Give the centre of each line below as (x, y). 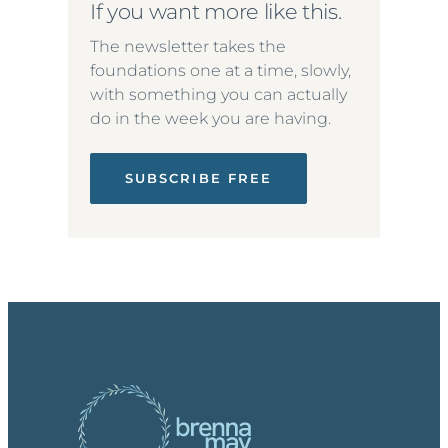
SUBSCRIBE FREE (199, 178)
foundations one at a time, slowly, (220, 71)
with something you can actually (218, 95)
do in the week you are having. (210, 119)
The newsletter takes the (188, 47)
